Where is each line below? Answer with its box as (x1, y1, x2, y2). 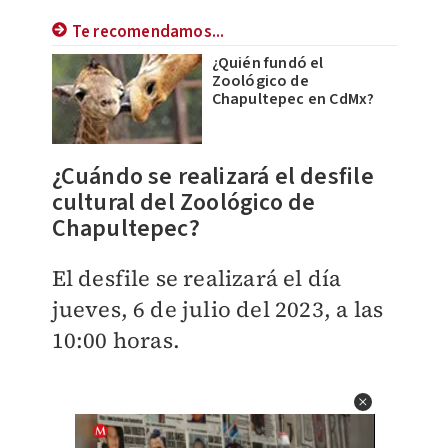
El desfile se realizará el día (51, 263, 342, 293)
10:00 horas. (51, 325, 180, 355)
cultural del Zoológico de (51, 185, 316, 220)
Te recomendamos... (71, 20, 225, 44)
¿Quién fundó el (211, 52, 324, 74)
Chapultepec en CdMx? (211, 88, 375, 110)
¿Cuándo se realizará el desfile (51, 159, 374, 194)
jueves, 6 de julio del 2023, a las (51, 294, 384, 324)
